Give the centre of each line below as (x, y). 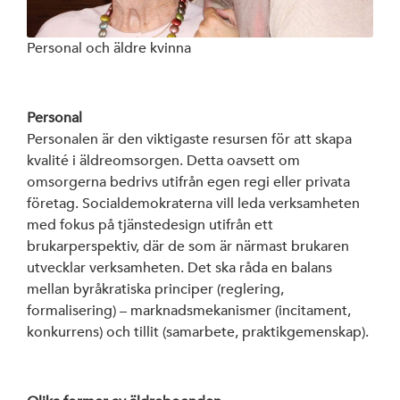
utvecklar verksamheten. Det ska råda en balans (179, 267)
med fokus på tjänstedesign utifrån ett (150, 225)
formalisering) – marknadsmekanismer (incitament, (189, 310)
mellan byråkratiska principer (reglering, (155, 289)
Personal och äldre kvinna (109, 48)
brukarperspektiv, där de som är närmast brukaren (188, 246)
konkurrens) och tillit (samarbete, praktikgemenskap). (198, 332)
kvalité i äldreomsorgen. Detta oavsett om (163, 160)
